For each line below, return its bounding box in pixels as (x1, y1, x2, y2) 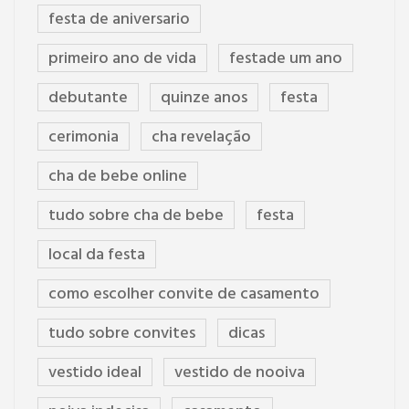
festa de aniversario (48, 6, 190, 34)
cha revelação (152, 124, 251, 152)
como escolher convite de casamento (48, 281, 320, 309)
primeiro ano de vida (48, 46, 196, 73)
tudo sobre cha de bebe (48, 203, 224, 230)
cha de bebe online (48, 163, 187, 191)
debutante (48, 85, 128, 112)
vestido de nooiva (174, 360, 305, 387)
